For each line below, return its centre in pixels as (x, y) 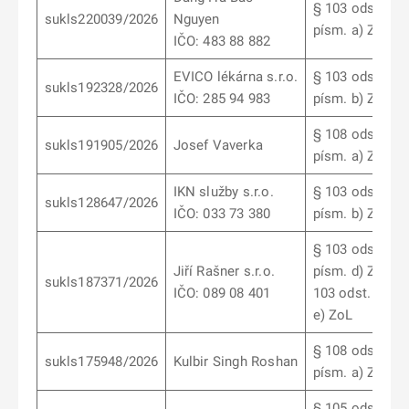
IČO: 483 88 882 (222, 41)
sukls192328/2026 (101, 88)
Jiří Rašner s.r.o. (224, 271)
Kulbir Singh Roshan (236, 362)
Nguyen (196, 19)
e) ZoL (333, 315)
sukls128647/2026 (101, 203)
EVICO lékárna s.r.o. (236, 77)
